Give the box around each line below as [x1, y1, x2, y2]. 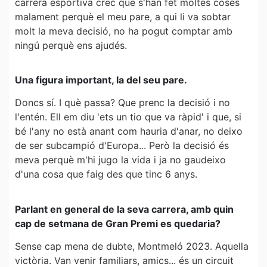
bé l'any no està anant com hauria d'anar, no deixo [15, 125, 243, 138]
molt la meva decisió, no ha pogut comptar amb [15, 24, 232, 37]
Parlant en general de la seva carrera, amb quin [15, 203, 234, 215]
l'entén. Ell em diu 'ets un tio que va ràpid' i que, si [15, 111, 241, 123]
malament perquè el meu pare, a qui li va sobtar [15, 10, 231, 23]
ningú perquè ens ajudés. [15, 39, 127, 51]
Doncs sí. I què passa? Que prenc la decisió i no [15, 97, 230, 109]
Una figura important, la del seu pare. [15, 73, 187, 86]
